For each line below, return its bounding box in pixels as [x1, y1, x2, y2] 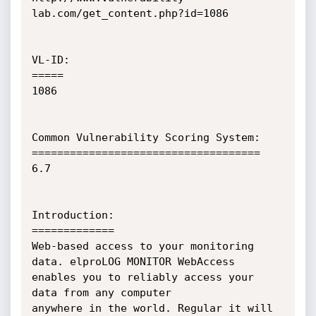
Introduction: [31, 209, 114, 221]
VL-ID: [31, 54, 70, 66]
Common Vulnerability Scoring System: [31, 131, 260, 144]
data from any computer [31, 286, 184, 299]
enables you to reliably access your [31, 271, 254, 284]
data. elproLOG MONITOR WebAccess [31, 255, 235, 268]
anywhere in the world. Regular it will [31, 302, 273, 315]
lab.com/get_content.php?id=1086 [31, 7, 229, 20]
